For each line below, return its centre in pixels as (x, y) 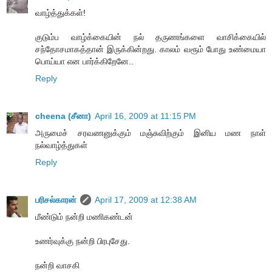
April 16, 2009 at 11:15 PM (145, 116)
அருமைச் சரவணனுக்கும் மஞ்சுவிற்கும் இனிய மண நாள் (151, 133)
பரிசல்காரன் (56, 200)
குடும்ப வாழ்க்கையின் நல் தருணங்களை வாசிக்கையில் (151, 37)
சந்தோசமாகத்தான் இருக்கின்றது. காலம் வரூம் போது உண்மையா (151, 49)
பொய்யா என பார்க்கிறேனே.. (84, 62)
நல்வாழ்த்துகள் (61, 145)
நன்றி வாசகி (57, 266)
